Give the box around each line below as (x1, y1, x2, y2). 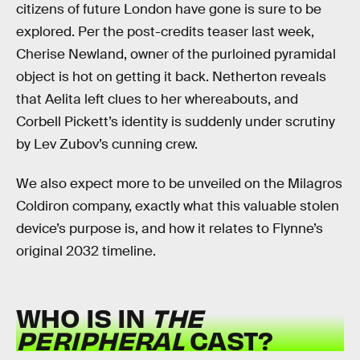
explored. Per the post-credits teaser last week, (16, 22, 314, 40)
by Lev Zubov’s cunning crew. (16, 135, 198, 153)
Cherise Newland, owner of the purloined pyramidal (16, 45, 336, 63)
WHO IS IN (16, 300, 152, 333)
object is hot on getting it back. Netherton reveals (16, 67, 326, 85)
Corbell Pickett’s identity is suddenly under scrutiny (16, 112, 335, 130)
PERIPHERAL (16, 322, 190, 356)
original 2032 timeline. (16, 243, 156, 260)
